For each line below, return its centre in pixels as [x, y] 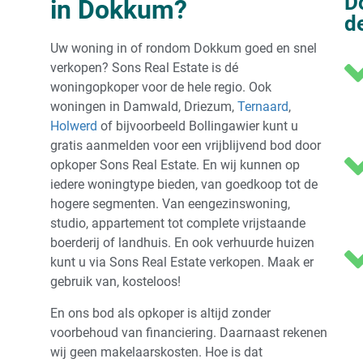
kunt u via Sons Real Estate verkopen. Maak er [182, 263]
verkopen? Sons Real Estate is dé [144, 68]
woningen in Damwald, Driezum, [144, 107]
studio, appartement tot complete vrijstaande [178, 224]
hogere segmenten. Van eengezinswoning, [170, 204]
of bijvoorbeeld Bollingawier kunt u [198, 126]
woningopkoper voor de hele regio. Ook [161, 88]
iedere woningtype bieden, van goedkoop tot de [184, 185]
